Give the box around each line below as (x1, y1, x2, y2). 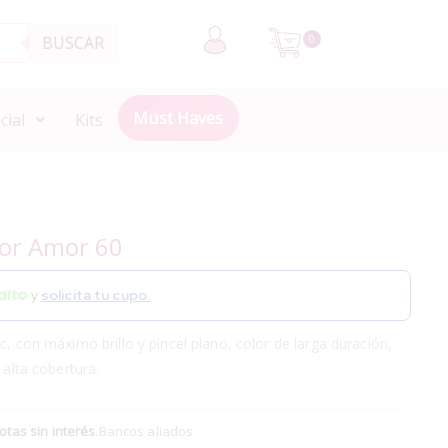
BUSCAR (42, 32, 105, 55)
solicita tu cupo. (40, 286, 151, 305)
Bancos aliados (98, 421, 194, 440)
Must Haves (133, 106, 224, 129)
